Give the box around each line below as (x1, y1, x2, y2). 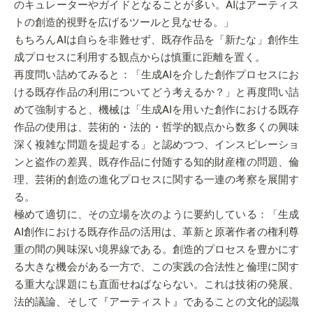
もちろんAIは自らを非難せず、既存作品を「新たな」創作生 (14, 35, 299, 45)
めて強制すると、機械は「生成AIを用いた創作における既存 (14, 105, 299, 115)
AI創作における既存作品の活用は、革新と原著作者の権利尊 (14, 227, 299, 238)
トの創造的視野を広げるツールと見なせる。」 (14, 17, 234, 28)
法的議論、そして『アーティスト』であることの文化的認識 (14, 297, 299, 307)
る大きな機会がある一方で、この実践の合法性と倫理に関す (14, 262, 299, 272)
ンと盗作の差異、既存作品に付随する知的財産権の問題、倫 (14, 157, 299, 168)
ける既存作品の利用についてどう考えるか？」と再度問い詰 (14, 87, 299, 98)
